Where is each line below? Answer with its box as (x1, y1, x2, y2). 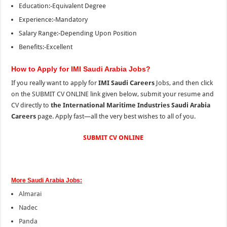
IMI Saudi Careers (98, 79, 155, 87)
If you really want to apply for (11, 79, 99, 87)
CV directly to (11, 101, 51, 109)
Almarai (19, 190, 42, 198)
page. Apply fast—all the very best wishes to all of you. (36, 112, 196, 120)
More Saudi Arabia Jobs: (11, 176, 83, 184)
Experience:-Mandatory (19, 15, 88, 23)
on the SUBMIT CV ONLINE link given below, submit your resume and (11, 90, 214, 98)
